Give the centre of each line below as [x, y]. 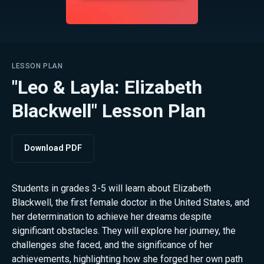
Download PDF [53, 148]
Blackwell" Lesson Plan [109, 110]
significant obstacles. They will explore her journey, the [124, 230]
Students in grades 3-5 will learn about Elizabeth [111, 188]
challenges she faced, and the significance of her [112, 245]
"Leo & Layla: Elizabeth [107, 87]
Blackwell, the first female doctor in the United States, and [131, 202]
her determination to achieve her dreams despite [112, 216]
